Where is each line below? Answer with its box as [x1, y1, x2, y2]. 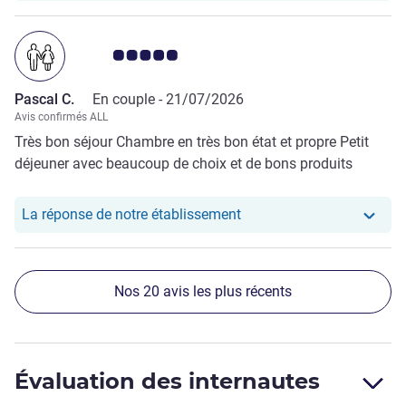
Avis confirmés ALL [14, 111, 108, 124]
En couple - [92, 91, 166, 109]
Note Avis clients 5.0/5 [86, 46, 230, 64]
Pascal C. [14, 91, 74, 109]
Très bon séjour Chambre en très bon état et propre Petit [14, 133, 369, 151]
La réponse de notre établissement [22, 206, 241, 224]
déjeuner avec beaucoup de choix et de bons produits [14, 155, 353, 173]
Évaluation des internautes [14, 368, 320, 395]
